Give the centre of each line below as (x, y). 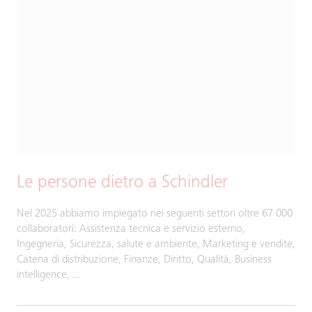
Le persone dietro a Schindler (122, 183)
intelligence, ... (49, 275)
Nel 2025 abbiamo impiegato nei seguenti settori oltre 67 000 (155, 214)
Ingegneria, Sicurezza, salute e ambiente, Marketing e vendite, (156, 244)
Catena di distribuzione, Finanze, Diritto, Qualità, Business (144, 260)
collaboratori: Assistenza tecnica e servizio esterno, (131, 229)
